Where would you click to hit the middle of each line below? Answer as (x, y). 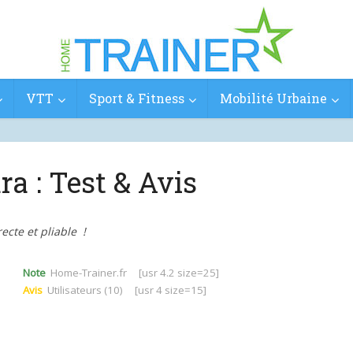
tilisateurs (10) (89, 290)
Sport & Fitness (136, 98)
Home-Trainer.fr (92, 273)
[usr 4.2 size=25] (176, 273)
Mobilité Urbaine (273, 98)
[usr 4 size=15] (165, 290)
